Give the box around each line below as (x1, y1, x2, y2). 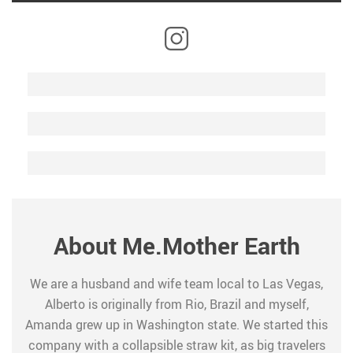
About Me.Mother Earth (53, 229, 300, 262)
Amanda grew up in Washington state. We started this (25, 316, 328, 333)
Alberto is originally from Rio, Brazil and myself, (44, 295, 309, 313)
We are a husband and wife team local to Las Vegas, (30, 275, 323, 292)
